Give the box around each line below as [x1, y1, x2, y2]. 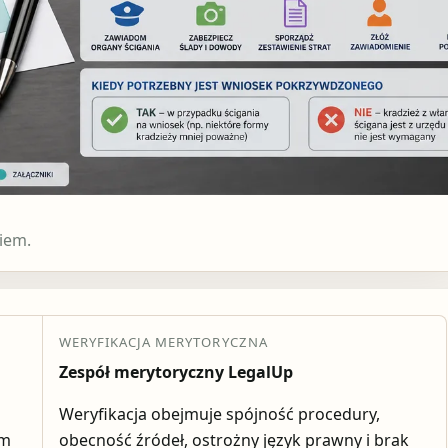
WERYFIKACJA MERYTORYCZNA [58, 333, 268, 352]
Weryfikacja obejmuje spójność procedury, [58, 403, 380, 426]
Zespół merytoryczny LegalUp [58, 361, 293, 384]
